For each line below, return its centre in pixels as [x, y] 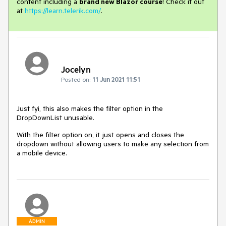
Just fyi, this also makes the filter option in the [90, 108]
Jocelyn [76, 69]
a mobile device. [42, 153]
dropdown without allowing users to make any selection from [113, 144]
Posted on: [76, 79]
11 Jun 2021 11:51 [116, 79]
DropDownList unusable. [56, 117]
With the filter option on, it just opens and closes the [100, 134]
